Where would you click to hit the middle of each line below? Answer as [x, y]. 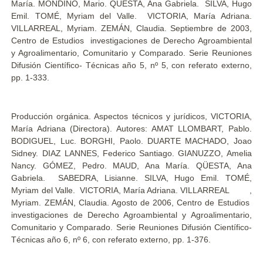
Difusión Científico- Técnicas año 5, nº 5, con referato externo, [131, 65]
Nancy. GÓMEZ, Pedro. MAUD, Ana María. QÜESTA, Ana [131, 166]
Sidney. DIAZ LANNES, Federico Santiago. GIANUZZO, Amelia [131, 153]
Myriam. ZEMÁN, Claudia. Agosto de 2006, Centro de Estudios [131, 203]
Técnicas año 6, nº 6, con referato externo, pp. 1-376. [111, 240]
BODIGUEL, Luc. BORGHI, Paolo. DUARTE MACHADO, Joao [131, 141]
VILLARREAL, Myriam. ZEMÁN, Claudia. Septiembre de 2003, [131, 28]
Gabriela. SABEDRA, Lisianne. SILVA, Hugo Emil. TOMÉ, [131, 178]
